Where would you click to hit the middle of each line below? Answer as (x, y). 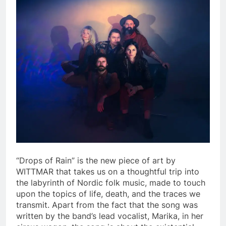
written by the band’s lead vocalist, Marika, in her (110, 216)
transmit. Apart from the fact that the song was (107, 205)
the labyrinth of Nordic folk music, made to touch (111, 182)
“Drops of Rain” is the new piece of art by (96, 160)
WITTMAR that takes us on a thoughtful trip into (108, 171)
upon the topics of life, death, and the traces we (108, 193)
